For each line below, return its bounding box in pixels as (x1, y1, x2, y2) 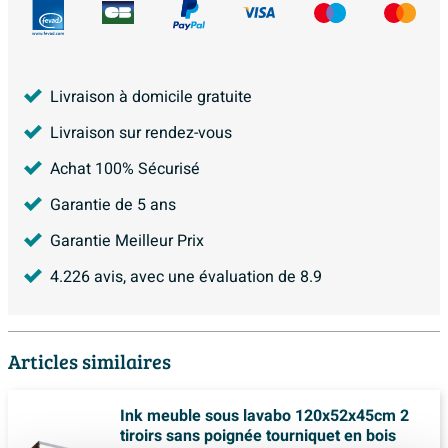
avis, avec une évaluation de (90, 264, 300, 289)
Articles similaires (8, 346, 171, 375)
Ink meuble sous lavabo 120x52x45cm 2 (120, 403, 409, 428)
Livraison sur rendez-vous (50, 120, 232, 145)
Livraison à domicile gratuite (50, 84, 252, 109)
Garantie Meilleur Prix (50, 228, 204, 253)
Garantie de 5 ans (50, 192, 176, 217)
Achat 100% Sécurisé (50, 156, 200, 181)
